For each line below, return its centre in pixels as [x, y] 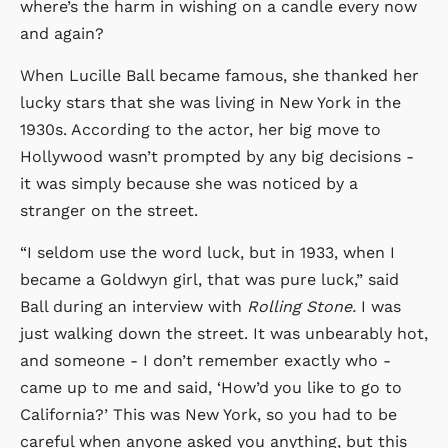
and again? [62, 33]
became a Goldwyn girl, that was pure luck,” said [209, 279]
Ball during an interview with [133, 306]
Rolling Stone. [301, 306]
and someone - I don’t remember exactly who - [205, 360]
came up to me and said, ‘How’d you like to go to [211, 387]
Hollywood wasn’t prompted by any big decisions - [217, 156]
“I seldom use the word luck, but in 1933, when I [207, 252]
